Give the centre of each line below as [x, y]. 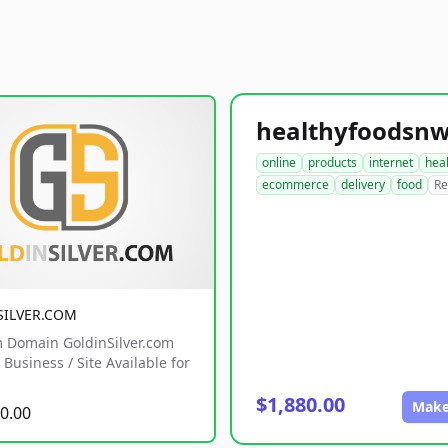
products [332, 162]
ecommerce [295, 184]
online [279, 162]
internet [391, 162]
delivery [363, 184]
